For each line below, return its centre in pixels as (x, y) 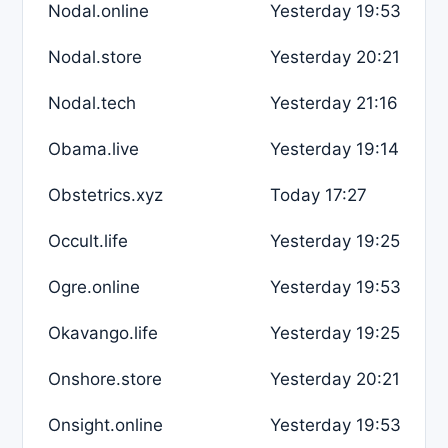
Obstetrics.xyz (105, 194)
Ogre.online (94, 286)
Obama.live (93, 148)
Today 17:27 (318, 194)
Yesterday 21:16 (334, 102)
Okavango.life (103, 332)
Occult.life (88, 240)
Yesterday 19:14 (334, 148)
